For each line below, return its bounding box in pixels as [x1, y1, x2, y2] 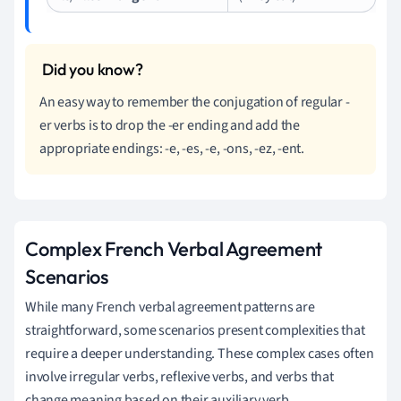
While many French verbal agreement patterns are [25, 296, 315, 317]
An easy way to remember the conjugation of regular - [39, 91, 350, 112]
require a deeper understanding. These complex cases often [25, 343, 374, 363]
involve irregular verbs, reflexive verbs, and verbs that [25, 366, 334, 387]
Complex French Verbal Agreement [25, 235, 323, 261]
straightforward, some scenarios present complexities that [25, 320, 365, 340]
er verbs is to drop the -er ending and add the [39, 115, 300, 135]
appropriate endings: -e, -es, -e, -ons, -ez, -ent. [39, 138, 304, 158]
